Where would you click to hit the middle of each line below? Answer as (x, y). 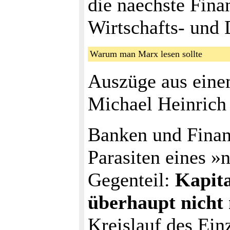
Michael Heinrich (157, 104)
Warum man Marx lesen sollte (150, 54)
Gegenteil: (131, 180)
